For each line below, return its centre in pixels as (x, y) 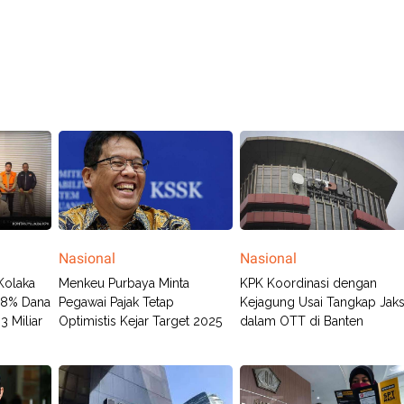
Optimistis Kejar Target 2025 (140, 321)
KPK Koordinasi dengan (309, 284)
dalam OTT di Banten (302, 321)
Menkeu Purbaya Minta (124, 284)
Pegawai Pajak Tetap (116, 303)
